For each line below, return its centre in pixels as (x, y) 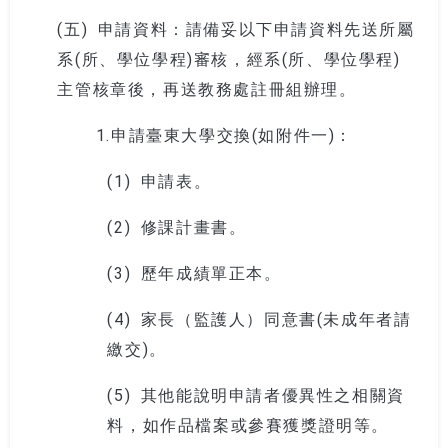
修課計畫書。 (193, 225)
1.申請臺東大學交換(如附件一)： (205, 133)
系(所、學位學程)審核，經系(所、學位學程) (229, 57)
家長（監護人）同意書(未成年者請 (276, 317)
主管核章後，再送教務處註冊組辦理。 (207, 87)
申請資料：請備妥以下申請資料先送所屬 (256, 27)
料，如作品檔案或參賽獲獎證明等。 (248, 423)
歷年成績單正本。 (211, 271)
